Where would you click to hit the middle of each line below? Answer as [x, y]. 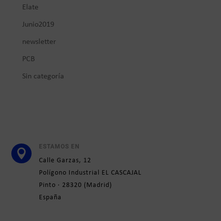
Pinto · [50, 185]
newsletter [39, 42]
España [50, 198]
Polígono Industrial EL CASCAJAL [90, 173]
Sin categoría [43, 76]
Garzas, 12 [74, 161]
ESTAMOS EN [59, 147]
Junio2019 [38, 24]
